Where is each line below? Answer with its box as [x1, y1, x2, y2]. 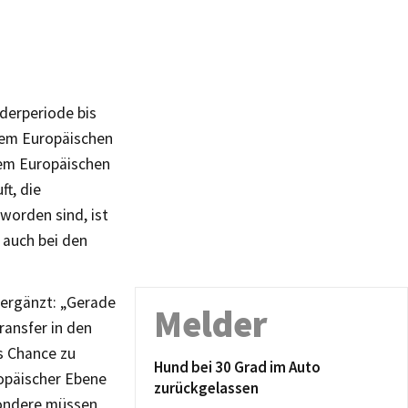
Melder [154, 301, 268, 347]
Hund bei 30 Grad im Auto [154, 357, 321, 377]
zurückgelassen [154, 378, 259, 398]
